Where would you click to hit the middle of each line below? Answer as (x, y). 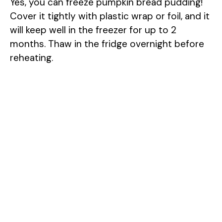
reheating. (31, 58)
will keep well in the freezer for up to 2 (93, 30)
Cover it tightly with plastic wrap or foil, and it (110, 16)
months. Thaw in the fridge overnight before (107, 44)
